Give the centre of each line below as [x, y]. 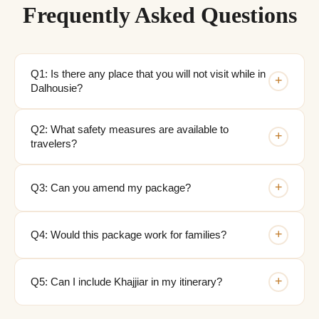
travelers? [54, 143]
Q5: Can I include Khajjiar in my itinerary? [126, 282]
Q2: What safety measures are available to [130, 129]
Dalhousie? [57, 88]
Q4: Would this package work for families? [129, 235]
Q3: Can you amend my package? [111, 188]
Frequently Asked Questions [159, 15]
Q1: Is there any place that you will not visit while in [148, 74]
